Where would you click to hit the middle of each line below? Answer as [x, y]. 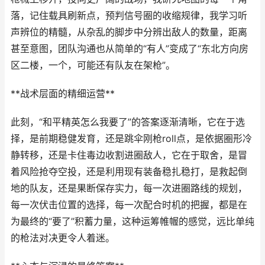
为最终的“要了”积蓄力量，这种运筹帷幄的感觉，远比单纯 [132, 222]
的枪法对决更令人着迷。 [63, 238]
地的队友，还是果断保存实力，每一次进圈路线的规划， [129, 188]
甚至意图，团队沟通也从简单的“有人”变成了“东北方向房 [130, 49]
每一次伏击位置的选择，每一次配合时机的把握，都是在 [129, 205]
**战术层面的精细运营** [63, 94]
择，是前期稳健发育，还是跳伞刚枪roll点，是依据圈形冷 [131, 139]
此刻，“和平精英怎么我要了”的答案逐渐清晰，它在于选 [128, 122]
